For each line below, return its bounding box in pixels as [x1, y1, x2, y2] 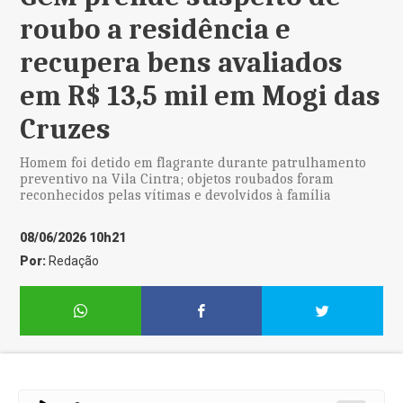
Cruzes [20, 112, 112, 146]
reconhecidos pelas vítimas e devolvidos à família [20, 187, 332, 203]
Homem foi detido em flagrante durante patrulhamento [20, 155, 367, 171]
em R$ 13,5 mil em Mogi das [20, 79, 381, 112]
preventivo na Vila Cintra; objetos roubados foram [20, 171, 335, 187]
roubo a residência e [20, 13, 291, 46]
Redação [49, 254, 100, 268]
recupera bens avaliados [20, 46, 344, 79]
